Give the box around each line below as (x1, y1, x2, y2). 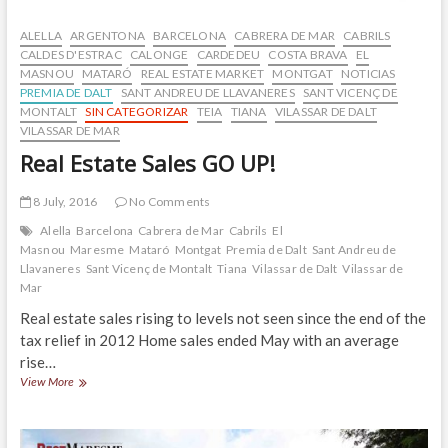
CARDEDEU (196, 47, 261, 63)
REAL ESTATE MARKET (140, 66, 265, 82)
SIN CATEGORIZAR (85, 104, 189, 120)
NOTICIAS (340, 66, 396, 82)
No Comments (126, 194, 211, 210)
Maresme (69, 242, 125, 258)
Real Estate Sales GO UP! (19, 148, 275, 179)
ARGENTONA (70, 28, 145, 44)
